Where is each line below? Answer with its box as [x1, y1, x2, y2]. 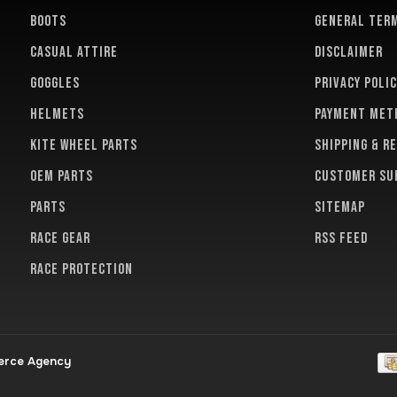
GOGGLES [30, 74, 80, 92]
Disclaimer [315, 43, 383, 61]
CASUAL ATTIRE [30, 43, 118, 61]
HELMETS [30, 105, 84, 123]
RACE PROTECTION [30, 261, 133, 278]
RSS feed [315, 230, 368, 247]
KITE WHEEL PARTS [30, 136, 137, 154]
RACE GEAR [30, 230, 90, 247]
